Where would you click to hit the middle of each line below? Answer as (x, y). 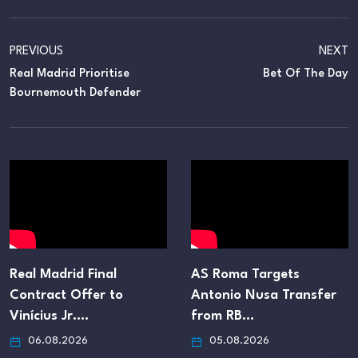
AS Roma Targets (245, 274)
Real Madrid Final (63, 274)
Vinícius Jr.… (49, 316)
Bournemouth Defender (75, 93)
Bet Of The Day (306, 74)
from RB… (223, 316)
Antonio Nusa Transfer (264, 295)
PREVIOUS (36, 51)
